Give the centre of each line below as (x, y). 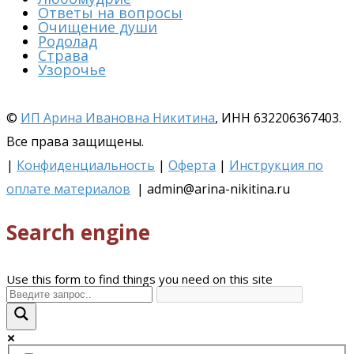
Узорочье (72, 69)
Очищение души (98, 26)
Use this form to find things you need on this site (139, 279)
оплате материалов (68, 188)
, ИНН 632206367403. (278, 117)
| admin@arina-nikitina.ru (210, 188)
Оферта (192, 165)
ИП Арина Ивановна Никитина (118, 117)
